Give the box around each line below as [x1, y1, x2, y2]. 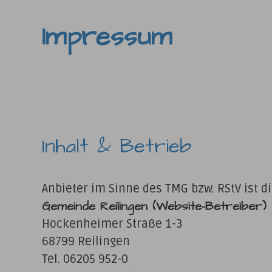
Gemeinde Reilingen [41, 197, 152, 215]
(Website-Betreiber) [152, 197, 267, 215]
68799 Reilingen [41, 234, 130, 249]
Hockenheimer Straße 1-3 [41, 216, 183, 231]
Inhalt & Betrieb [41, 132, 191, 161]
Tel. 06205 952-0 [41, 251, 128, 267]
